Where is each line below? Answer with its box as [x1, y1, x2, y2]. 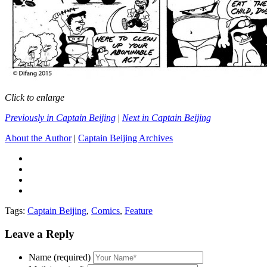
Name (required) [29, 252, 91, 263]
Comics [91, 205, 120, 216]
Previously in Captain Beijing [5, 112, 116, 123]
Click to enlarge [5, 92, 64, 103]
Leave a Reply [5, 227, 74, 240]
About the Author [5, 132, 72, 143]
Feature [125, 205, 153, 216]
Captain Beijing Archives [78, 132, 173, 143]
